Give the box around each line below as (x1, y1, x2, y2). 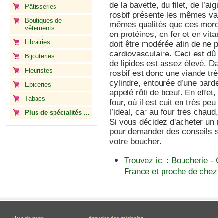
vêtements (25, 24, 54, 32)
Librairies (25, 38, 50, 46)
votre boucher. (109, 137, 162, 146)
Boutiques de (25, 17, 62, 24)
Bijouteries (25, 53, 54, 60)
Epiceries (25, 81, 51, 88)
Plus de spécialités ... (25, 109, 90, 116)
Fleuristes (25, 67, 53, 74)
